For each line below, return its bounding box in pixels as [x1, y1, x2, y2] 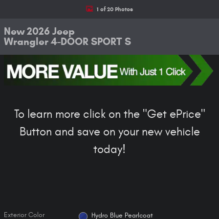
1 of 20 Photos [97, 5, 133, 13]
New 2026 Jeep [4, 25, 75, 38]
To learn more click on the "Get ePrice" [14, 108, 205, 122]
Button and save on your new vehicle [19, 125, 200, 139]
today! [93, 143, 126, 157]
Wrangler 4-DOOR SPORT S [4, 35, 131, 48]
